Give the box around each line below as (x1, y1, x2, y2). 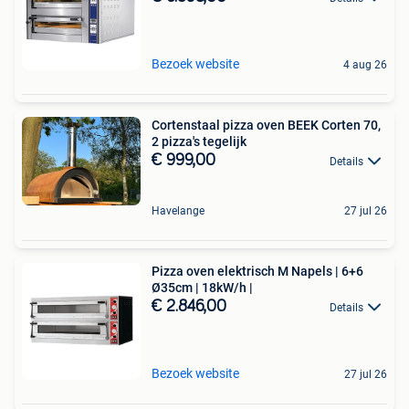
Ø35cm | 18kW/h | (202, 279, 253, 295)
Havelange (152, 204, 204, 217)
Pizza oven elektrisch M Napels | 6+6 (152, 263, 363, 278)
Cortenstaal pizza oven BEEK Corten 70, (152, 117, 381, 132)
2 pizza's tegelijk (152, 133, 246, 149)
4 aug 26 (343, 58, 387, 71)
